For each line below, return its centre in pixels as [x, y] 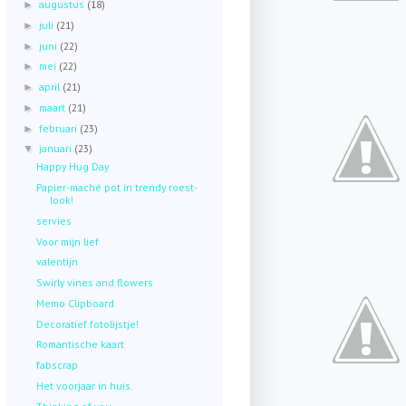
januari [57, 149]
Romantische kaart [81, 344]
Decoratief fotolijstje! [88, 324]
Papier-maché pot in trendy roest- [117, 188]
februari [60, 128]
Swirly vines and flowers [95, 283]
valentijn [58, 262]
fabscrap [58, 365]
